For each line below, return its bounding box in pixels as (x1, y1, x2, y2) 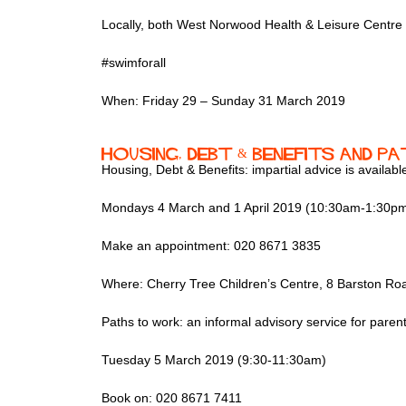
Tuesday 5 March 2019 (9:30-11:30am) (101, 353, 326, 368)
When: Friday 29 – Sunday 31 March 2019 (101, 93, 345, 109)
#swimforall (101, 55, 166, 71)
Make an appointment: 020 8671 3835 (101, 238, 321, 254)
